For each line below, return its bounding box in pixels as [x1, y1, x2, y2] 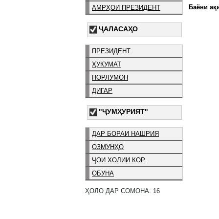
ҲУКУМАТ [92, 60, 121, 68]
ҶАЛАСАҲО [99, 24, 138, 33]
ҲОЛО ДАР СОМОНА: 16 [85, 187, 160, 195]
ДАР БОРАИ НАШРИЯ [92, 130, 159, 138]
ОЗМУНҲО [92, 143, 124, 151]
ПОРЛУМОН [92, 73, 128, 81]
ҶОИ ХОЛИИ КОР [92, 156, 145, 164]
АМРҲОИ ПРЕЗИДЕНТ [92, 3, 160, 11]
